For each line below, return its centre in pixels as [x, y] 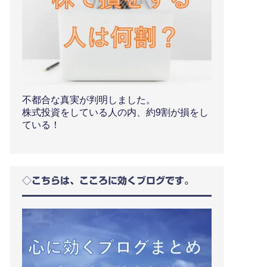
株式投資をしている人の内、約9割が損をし [115, 112]
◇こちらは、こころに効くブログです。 [108, 180]
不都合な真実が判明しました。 [89, 100]
